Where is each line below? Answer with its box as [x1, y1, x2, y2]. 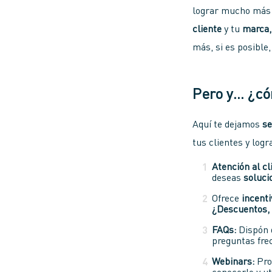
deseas [212, 174, 244, 184]
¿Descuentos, [212, 205, 270, 216]
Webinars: [212, 257, 255, 268]
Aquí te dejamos [192, 120, 263, 131]
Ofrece [212, 194, 242, 205]
